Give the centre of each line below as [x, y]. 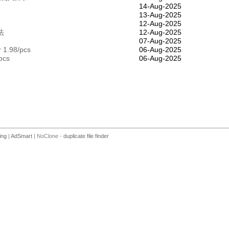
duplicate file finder [86, 136]
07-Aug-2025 [160, 41]
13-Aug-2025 [160, 15]
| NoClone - [48, 136]
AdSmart [21, 136]
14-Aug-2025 [160, 6]
